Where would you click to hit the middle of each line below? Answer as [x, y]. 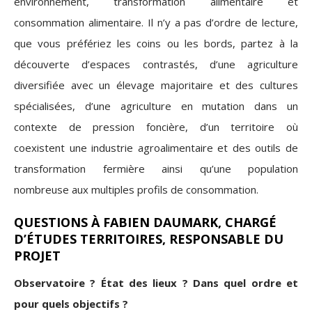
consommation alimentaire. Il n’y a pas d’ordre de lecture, [156, 23]
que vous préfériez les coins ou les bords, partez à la [156, 44]
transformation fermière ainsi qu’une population [156, 169]
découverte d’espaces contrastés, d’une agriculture [156, 64]
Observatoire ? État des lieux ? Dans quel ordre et [156, 283]
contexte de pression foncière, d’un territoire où [156, 127]
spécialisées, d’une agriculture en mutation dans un [156, 106]
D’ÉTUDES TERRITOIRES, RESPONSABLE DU [149, 239]
